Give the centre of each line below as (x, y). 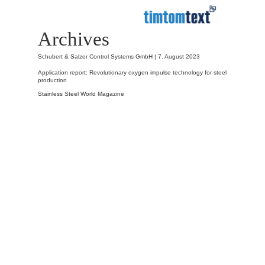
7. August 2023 (179, 56)
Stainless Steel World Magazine (81, 93)
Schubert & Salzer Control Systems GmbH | (98, 56)
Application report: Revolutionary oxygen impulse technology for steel (132, 73)
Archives (74, 39)
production (52, 80)
